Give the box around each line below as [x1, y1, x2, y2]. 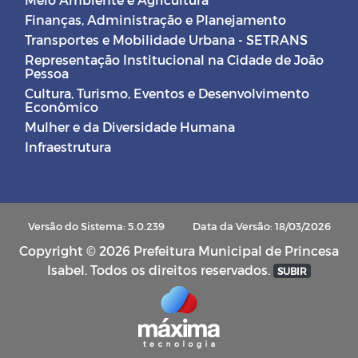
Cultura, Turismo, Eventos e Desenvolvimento [25, 85, 309, 101]
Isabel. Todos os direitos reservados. [47, 261, 274, 277]
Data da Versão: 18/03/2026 [192, 219, 331, 232]
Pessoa [25, 65, 69, 81]
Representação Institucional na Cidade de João [25, 51, 324, 67]
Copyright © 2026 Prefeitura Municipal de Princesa [19, 242, 339, 258]
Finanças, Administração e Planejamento [25, 11, 286, 27]
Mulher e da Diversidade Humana [25, 118, 235, 134]
